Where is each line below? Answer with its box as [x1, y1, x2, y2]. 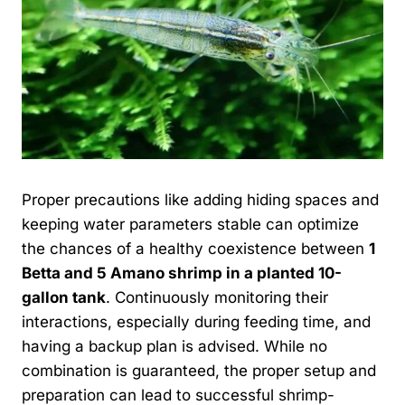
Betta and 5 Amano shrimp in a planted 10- [22, 263, 342, 282]
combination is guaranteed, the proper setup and [22, 361, 376, 380]
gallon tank [22, 287, 106, 306]
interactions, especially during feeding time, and [22, 312, 371, 331]
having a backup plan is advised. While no [22, 336, 327, 355]
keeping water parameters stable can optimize [22, 214, 359, 233]
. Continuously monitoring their [106, 287, 328, 306]
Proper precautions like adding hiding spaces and [22, 190, 379, 209]
